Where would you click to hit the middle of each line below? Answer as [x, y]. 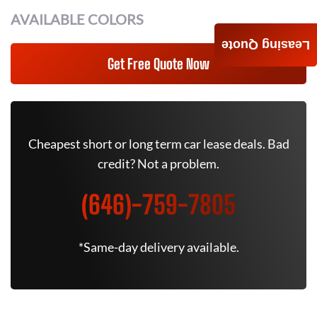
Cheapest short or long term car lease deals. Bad [158, 144]
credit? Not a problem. [158, 163]
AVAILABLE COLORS [77, 19]
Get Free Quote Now [158, 64]
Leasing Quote [266, 45]
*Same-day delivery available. [158, 247]
